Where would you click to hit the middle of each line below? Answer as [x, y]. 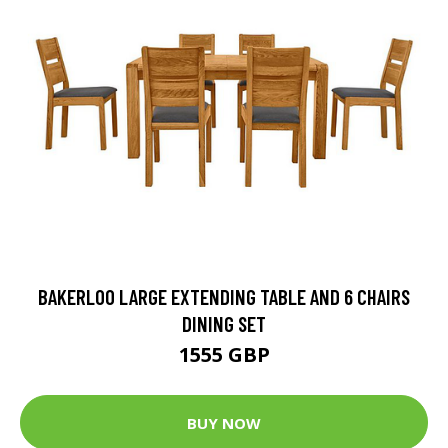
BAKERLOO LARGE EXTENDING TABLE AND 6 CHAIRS [224, 297]
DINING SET [224, 324]
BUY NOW [224, 422]
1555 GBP [224, 355]
